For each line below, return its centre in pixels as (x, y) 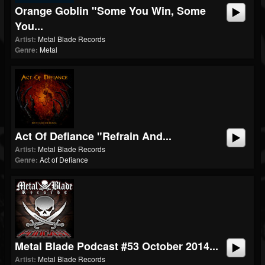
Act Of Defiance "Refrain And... (93, 136)
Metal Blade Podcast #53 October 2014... (117, 246)
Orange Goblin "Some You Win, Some (110, 11)
